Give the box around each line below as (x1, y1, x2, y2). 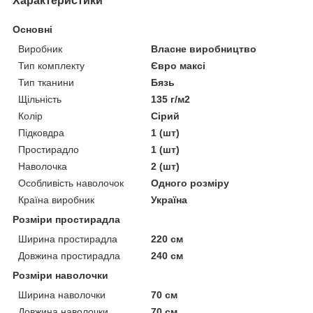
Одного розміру (151, 177, 230, 189)
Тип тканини (18, 77, 74, 89)
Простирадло (18, 144, 79, 156)
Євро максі (151, 60, 206, 72)
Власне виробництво (151, 43, 257, 55)
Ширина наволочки (18, 289, 105, 301)
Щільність (18, 94, 61, 105)
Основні (13, 24, 52, 36)
